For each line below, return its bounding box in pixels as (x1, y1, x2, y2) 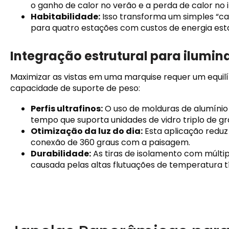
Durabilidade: (31, 147, 91, 159)
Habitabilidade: (31, 10, 100, 22)
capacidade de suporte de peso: (10, 82, 140, 94)
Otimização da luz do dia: (31, 125, 143, 137)
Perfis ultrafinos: (31, 102, 103, 114)
